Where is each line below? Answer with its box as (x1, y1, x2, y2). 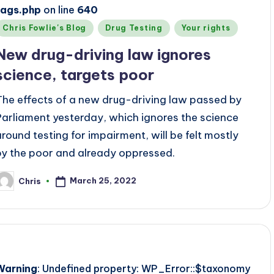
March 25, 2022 (70, 176, 137, 186)
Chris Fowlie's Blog (2, 23, 87, 32)
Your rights (181, 23, 231, 32)
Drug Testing (105, 23, 163, 32)
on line (41, 4, 78, 16)
